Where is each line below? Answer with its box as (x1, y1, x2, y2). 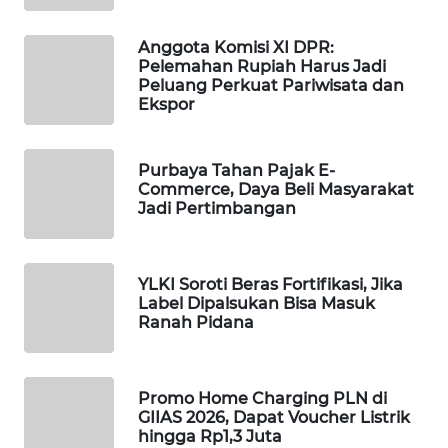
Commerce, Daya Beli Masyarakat (138, 180, 414, 200)
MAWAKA (40, 25, 96, 43)
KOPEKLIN (40, 406, 103, 424)
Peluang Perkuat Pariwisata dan (138, 75, 404, 95)
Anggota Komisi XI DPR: (138, 37, 334, 57)
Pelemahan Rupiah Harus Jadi (138, 56, 386, 76)
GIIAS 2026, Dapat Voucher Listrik (138, 408, 410, 428)
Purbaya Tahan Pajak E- (138, 161, 335, 181)
